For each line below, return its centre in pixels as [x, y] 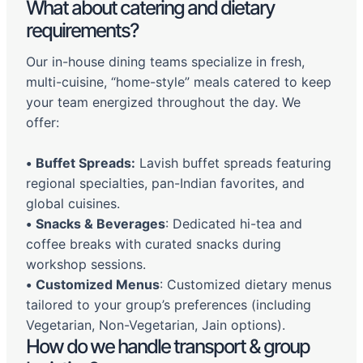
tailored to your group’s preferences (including [169, 305]
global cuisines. [73, 204]
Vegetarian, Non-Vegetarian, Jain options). [156, 325]
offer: [43, 123]
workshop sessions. [86, 265]
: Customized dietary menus [246, 285]
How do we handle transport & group [168, 347]
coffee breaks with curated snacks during [154, 244]
